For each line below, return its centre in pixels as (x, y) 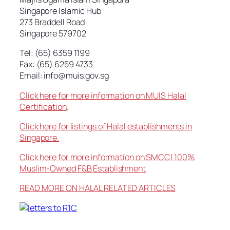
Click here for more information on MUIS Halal (103, 95)
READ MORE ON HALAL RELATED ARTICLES (98, 188)
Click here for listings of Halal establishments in (106, 126)
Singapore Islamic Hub (60, 11)
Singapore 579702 (53, 34)
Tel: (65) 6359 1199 (55, 53)
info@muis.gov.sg (76, 76)
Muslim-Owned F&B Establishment (83, 169)
